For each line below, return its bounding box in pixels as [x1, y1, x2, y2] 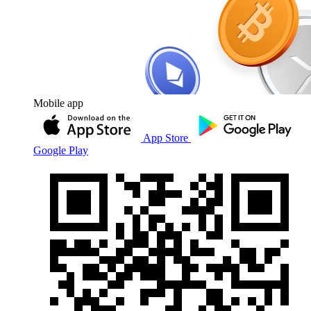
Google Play [33, 144, 88, 156]
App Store [143, 132, 188, 144]
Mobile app [33, 97, 83, 109]
